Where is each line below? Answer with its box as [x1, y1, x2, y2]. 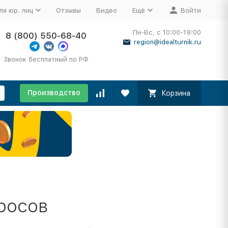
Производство [27, 89, 80, 97]
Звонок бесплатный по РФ [4, 55, 89, 63]
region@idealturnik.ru [133, 38, 201, 46]
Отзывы [55, 6, 81, 14]
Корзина [161, 89, 190, 97]
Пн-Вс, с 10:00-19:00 [132, 28, 201, 36]
